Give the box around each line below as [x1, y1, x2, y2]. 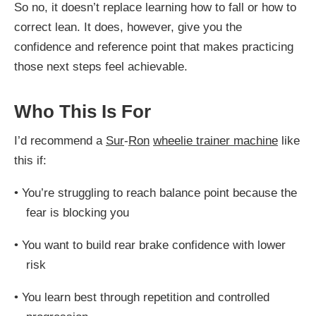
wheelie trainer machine [153, 133, 278, 147]
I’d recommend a [14, 133, 106, 147]
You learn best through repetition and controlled [22, 290, 269, 304]
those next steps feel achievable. [14, 59, 188, 73]
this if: [14, 153, 47, 167]
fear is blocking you [25, 205, 129, 219]
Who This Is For [14, 101, 151, 121]
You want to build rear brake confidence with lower [22, 238, 286, 252]
